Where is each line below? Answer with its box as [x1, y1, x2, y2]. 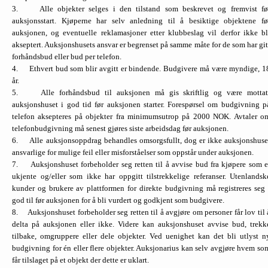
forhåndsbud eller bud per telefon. [12, 51, 121, 61]
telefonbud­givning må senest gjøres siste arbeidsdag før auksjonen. [12, 123, 229, 133]
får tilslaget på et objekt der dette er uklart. [12, 255, 149, 264]
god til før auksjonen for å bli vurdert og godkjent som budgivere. [12, 195, 224, 205]
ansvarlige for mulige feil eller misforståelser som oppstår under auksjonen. [12, 147, 254, 157]
